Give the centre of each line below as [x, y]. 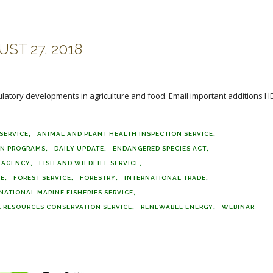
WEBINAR [238, 207]
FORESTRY [98, 178]
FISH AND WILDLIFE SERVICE [89, 163]
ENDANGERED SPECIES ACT [160, 148]
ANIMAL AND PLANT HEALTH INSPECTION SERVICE [125, 134]
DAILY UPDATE [79, 148]
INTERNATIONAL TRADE [165, 178]
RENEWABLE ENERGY [177, 207]
